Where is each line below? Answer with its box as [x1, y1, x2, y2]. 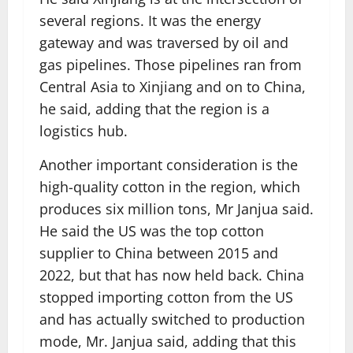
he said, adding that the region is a [39, 99, 269, 118]
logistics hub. [39, 121, 128, 140]
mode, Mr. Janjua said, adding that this [39, 332, 296, 351]
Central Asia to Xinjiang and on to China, [39, 77, 306, 96]
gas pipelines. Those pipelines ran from [39, 55, 302, 74]
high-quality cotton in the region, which [39, 177, 300, 196]
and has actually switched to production [39, 310, 305, 329]
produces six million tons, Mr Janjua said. [39, 199, 314, 218]
